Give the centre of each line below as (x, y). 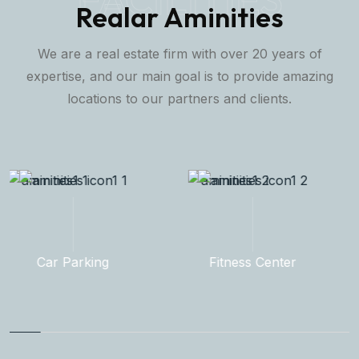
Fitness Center (90, 262)
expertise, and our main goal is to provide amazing (179, 76)
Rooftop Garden (269, 262)
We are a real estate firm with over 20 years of (179, 53)
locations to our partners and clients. (179, 98)
